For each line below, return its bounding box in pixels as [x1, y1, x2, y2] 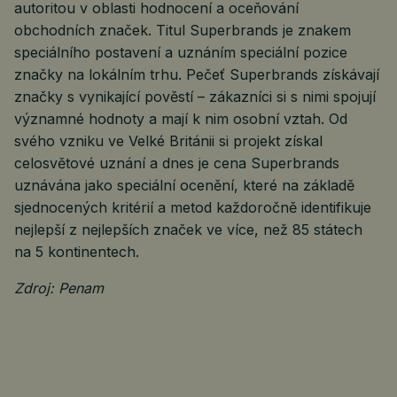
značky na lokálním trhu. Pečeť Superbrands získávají [14, 65, 379, 83]
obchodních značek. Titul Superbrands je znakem [14, 20, 351, 39]
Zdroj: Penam [14, 278, 104, 297]
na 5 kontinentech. [14, 242, 139, 261]
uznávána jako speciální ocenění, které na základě [14, 175, 354, 194]
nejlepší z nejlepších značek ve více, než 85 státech [14, 220, 362, 238]
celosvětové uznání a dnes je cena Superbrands [14, 153, 339, 172]
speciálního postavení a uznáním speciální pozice [14, 43, 347, 61]
